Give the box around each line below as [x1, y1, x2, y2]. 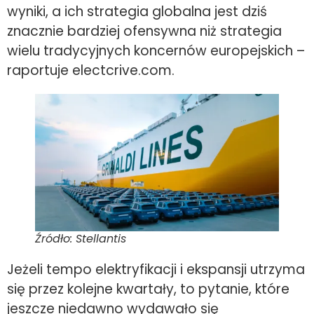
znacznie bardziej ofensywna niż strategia [7, 22, 282, 41]
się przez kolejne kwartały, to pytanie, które [7, 279, 289, 299]
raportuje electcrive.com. [7, 61, 175, 81]
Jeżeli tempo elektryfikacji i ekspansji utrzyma [7, 259, 305, 279]
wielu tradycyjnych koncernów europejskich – [7, 41, 305, 61]
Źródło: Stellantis [35, 230, 126, 247]
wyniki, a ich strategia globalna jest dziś [7, 2, 267, 22]
